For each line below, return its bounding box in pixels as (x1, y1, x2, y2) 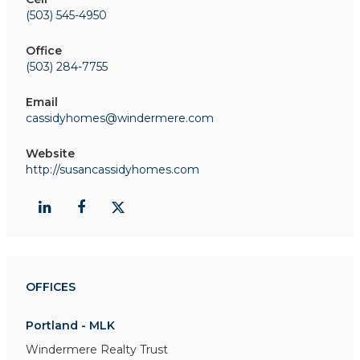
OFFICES (26, 279, 76, 294)
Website (26, 145, 75, 161)
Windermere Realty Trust (26, 342, 168, 357)
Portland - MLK (26, 317, 115, 333)
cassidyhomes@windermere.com (26, 110, 214, 125)
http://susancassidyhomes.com (26, 162, 199, 177)
